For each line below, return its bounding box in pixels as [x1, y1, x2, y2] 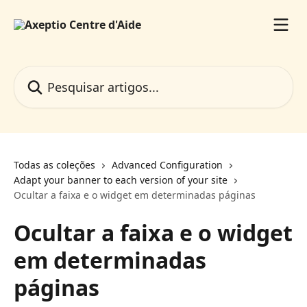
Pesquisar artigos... [13, 66, 112, 81]
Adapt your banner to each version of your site [14, 173, 228, 186]
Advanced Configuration [112, 158, 223, 171]
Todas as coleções [14, 158, 95, 171]
